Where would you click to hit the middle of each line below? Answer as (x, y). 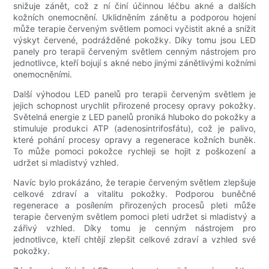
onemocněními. (43, 74)
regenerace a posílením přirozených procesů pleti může (134, 205)
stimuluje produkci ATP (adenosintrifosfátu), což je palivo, (134, 128)
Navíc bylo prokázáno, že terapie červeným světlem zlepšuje (134, 183)
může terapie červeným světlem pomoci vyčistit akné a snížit (134, 29)
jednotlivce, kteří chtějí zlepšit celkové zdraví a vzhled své (134, 240)
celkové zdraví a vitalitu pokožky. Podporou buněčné (134, 194)
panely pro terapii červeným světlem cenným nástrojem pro (134, 52)
